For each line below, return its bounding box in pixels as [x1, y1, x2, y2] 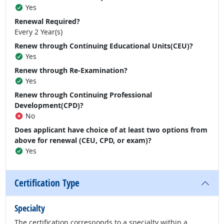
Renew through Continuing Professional [14, 90, 152, 100]
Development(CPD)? [14, 100, 83, 110]
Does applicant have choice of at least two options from [14, 125, 207, 135]
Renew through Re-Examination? [14, 65, 127, 75]
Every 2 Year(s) [14, 27, 62, 37]
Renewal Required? [14, 16, 80, 26]
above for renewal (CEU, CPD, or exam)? [14, 135, 151, 145]
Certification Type [14, 176, 79, 190]
